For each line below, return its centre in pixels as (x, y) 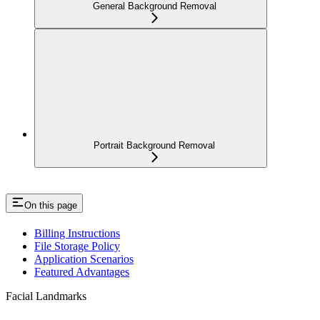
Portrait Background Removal (154, 146)
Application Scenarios (84, 259)
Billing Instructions (77, 233)
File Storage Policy (77, 246)
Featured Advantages (82, 271)
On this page (51, 205)
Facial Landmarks (46, 296)
